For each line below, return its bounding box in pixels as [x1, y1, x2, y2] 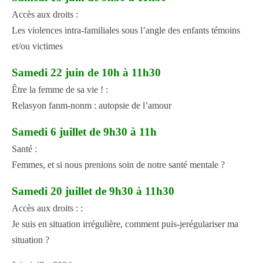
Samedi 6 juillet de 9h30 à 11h [12, 126, 157, 139]
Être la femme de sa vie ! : [12, 85, 108, 95]
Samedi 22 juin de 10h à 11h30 [12, 66, 161, 79]
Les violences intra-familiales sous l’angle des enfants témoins [12, 25, 240, 36]
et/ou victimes [12, 41, 63, 52]
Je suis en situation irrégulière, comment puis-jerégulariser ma [12, 219, 238, 230]
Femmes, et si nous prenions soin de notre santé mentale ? [12, 160, 225, 170]
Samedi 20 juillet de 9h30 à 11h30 [12, 185, 174, 198]
